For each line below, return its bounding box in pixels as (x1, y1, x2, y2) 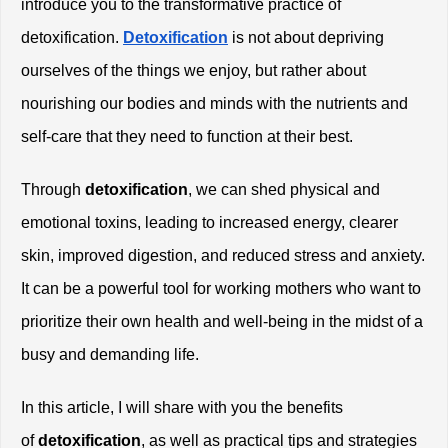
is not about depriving (228, 28, 384, 46)
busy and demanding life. (21, 345, 199, 363)
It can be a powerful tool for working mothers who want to (21, 279, 421, 297)
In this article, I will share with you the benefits (21, 398, 343, 416)
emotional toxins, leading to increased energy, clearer (21, 213, 398, 231)
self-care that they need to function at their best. (21, 127, 353, 145)
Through (21, 180, 81, 198)
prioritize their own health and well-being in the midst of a (21, 312, 423, 330)
